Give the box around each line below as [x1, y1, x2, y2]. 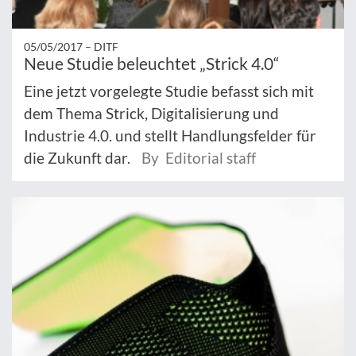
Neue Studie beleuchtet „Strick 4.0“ [24, 52, 280, 73]
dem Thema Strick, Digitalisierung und [24, 103, 279, 122]
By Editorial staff [141, 148, 256, 167]
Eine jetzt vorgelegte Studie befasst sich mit [24, 81, 314, 100]
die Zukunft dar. [24, 148, 133, 167]
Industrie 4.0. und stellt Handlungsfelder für [24, 126, 316, 145]
